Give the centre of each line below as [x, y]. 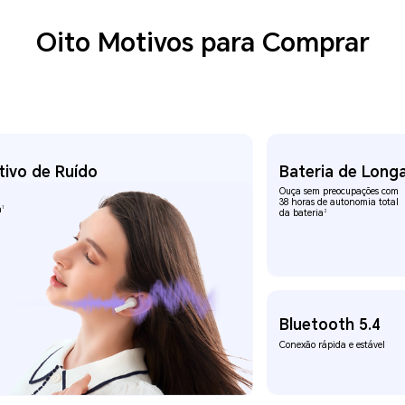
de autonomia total [358, 202]
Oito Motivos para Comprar [202, 43]
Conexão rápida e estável [333, 344]
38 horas [299, 202]
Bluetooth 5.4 [330, 324]
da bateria [302, 213]
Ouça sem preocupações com [339, 192]
